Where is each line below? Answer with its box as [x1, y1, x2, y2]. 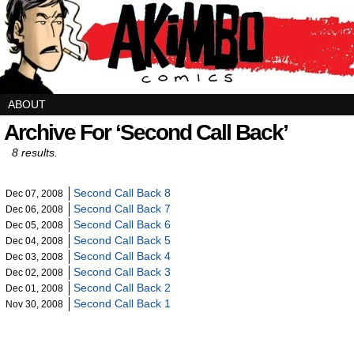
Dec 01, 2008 [6, 283, 63, 294]
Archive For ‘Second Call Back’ [4, 120, 288, 145]
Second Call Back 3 [73, 265, 171, 278]
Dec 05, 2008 [6, 220, 63, 231]
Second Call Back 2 [73, 281, 171, 294]
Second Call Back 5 [73, 234, 171, 247]
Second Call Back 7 [73, 202, 171, 215]
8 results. [12, 146, 58, 159]
